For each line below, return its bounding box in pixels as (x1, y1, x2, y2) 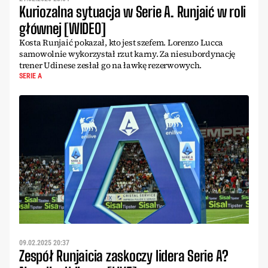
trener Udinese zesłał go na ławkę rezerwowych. (19, 59, 202, 71)
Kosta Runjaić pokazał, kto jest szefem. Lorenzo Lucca (19, 36, 224, 48)
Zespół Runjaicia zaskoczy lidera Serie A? (19, 247, 229, 265)
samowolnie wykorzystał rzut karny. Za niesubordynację (19, 47, 236, 60)
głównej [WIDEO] (19, 19, 106, 37)
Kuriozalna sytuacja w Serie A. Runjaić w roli (19, 2, 246, 20)
